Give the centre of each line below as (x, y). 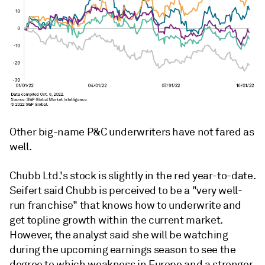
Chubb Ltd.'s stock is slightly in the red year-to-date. (132, 175)
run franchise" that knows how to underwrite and (126, 205)
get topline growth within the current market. (116, 220)
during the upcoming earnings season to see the (123, 249)
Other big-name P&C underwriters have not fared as (132, 132)
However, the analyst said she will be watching (119, 235)
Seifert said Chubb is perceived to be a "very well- (126, 190)
